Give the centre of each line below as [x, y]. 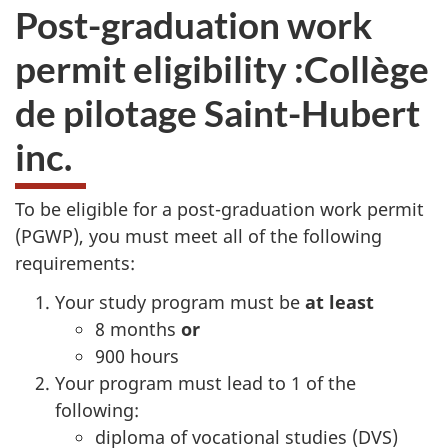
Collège [366, 68]
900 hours [137, 355]
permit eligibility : [159, 68]
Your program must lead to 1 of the [205, 382]
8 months [138, 328]
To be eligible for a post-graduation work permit [219, 209]
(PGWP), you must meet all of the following [198, 236]
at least [339, 301]
